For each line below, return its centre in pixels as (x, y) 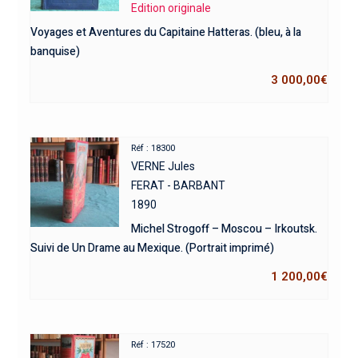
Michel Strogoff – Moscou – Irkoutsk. (225, 229)
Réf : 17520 (153, 344)
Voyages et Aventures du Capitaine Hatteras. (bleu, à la (165, 32)
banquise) (55, 52)
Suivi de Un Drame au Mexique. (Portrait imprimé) (152, 248)
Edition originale (171, 8)
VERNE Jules (163, 166)
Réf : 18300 (153, 148)
